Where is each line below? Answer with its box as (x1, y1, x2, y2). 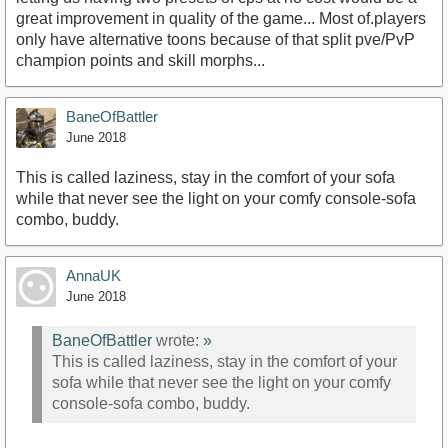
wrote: (152, 332, 203, 350)
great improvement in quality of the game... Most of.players (16, 9, 426, 27)
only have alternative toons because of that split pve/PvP (16, 30, 415, 48)
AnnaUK (66, 266, 121, 284)
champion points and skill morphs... (16, 51, 265, 69)
